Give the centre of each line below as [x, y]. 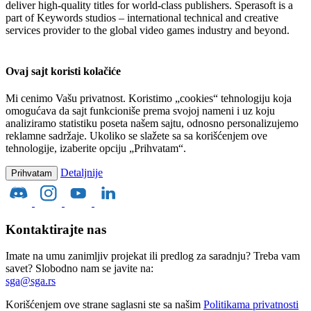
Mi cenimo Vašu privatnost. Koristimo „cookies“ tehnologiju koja [149, 99]
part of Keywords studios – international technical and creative [142, 17]
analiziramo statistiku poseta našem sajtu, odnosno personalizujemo [152, 124]
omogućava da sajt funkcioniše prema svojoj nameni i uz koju [140, 111]
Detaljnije [82, 173]
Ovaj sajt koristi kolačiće [63, 71]
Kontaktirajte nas [56, 229]
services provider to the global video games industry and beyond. [148, 30]
